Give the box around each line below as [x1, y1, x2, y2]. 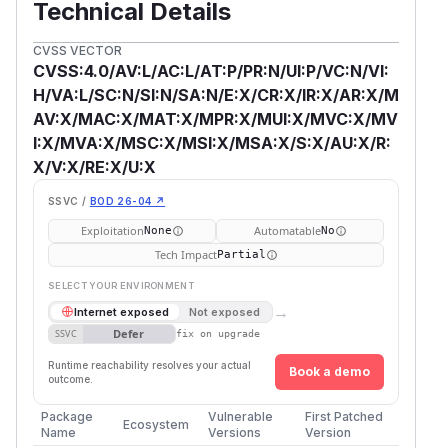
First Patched [305, 408, 383, 424]
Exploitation [80, 222, 144, 238]
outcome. [48, 372, 93, 385]
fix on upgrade [175, 328, 260, 340]
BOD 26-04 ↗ [89, 194, 166, 207]
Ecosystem [123, 416, 189, 432]
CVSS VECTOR [33, 42, 122, 58]
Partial [216, 247, 266, 261]
